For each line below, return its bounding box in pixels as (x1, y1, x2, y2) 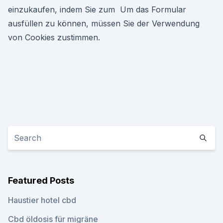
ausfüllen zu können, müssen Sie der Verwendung (8, 18, 200, 28)
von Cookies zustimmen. (8, 32, 100, 42)
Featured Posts (8, 175, 74, 186)
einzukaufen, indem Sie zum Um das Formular (8, 4, 186, 14)
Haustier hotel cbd (8, 195, 76, 205)
